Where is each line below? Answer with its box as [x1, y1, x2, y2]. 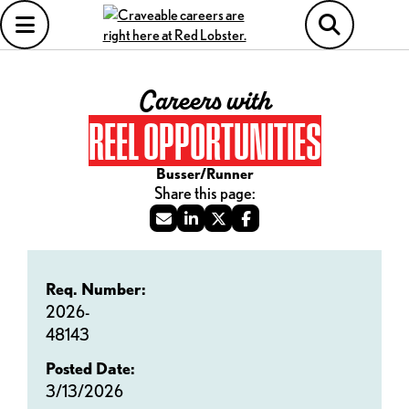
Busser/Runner [155, 165, 254, 182]
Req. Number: [46, 279, 146, 299]
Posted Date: [46, 359, 135, 378]
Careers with [138, 82, 271, 121]
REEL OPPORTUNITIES [88, 115, 321, 166]
